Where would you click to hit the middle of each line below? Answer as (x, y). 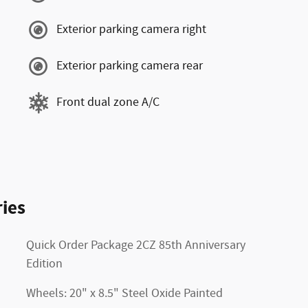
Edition (44, 264)
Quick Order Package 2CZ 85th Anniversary (136, 245)
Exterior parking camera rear (130, 66)
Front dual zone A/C (108, 102)
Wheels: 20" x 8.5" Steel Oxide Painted (124, 293)
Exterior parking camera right (131, 30)
